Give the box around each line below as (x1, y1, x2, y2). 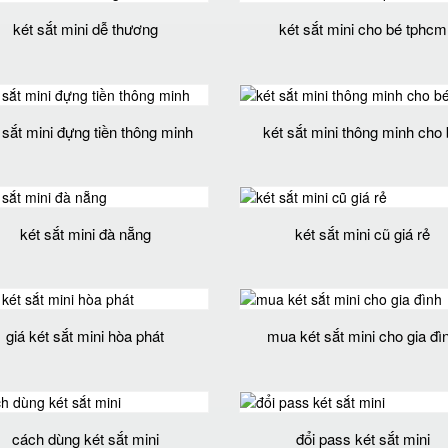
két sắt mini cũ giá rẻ (295, 222, 431, 244)
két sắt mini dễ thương (12, 18, 158, 40)
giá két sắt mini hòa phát (6, 325, 165, 347)
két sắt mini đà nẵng (19, 222, 151, 244)
